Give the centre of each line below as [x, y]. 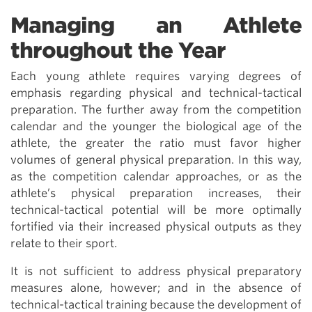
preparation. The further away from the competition [156, 110]
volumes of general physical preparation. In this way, [156, 160]
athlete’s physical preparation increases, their [156, 193]
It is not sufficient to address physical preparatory [156, 271]
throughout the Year [118, 50]
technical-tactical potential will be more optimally [156, 210]
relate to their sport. [64, 243]
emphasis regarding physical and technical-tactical [156, 93]
